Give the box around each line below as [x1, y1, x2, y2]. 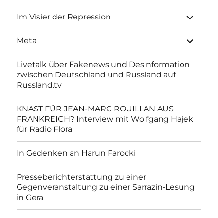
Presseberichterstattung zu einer [17, 172, 146, 182]
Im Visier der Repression [17, 12, 111, 22]
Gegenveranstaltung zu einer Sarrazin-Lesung [17, 182, 195, 192]
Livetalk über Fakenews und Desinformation [17, 60, 190, 70]
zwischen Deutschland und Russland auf [17, 70, 176, 80]
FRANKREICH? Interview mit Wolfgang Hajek [17, 114, 194, 124]
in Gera [17, 193, 44, 202]
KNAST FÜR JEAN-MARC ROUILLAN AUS [17, 104, 174, 114]
